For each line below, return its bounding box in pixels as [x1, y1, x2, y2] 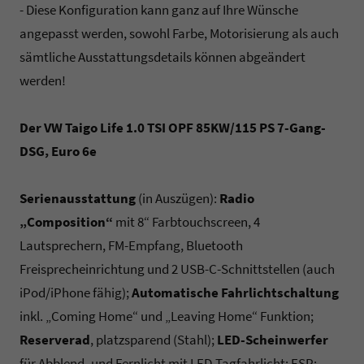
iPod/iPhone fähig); [19, 284, 132, 302]
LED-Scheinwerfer [217, 331, 328, 349]
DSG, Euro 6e [19, 142, 97, 161]
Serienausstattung [19, 189, 136, 208]
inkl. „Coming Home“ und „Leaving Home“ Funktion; [19, 307, 314, 326]
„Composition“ [19, 213, 113, 232]
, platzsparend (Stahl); [90, 331, 217, 349]
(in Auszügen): [136, 189, 219, 208]
